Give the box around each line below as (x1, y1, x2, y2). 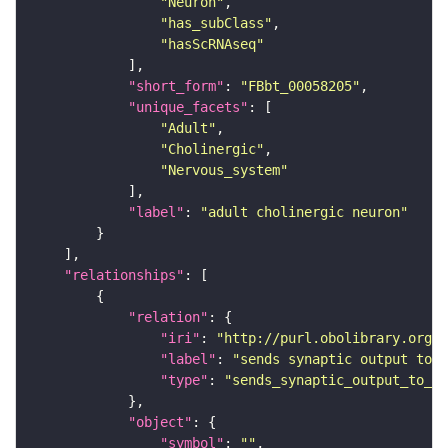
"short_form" (128, 78, 224, 95)
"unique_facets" (128, 99, 248, 116)
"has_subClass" (160, 15, 272, 32)
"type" (160, 372, 208, 389)
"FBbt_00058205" (240, 78, 360, 95)
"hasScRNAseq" (160, 36, 264, 53)
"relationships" (64, 267, 184, 284)
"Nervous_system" (160, 162, 288, 179)
